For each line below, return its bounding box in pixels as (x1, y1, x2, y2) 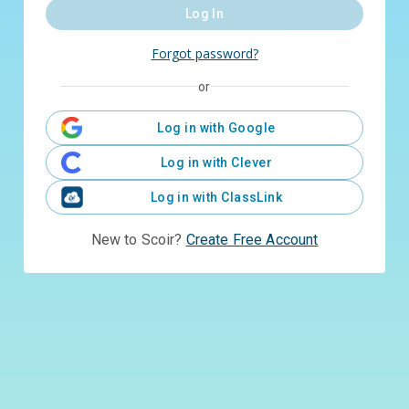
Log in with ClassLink (150, 189, 283, 204)
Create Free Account (185, 230, 319, 248)
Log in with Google (157, 120, 276, 135)
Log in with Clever (160, 154, 273, 170)
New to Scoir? (90, 230, 183, 248)
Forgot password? (151, 44, 258, 62)
